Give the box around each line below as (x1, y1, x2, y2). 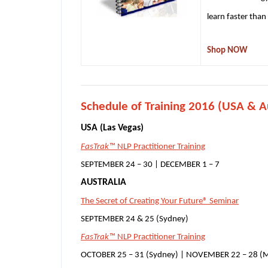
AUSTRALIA (81, 177, 126, 187)
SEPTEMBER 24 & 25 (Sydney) (81, 214, 188, 224)
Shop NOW (207, 45, 248, 55)
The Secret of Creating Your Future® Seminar (81, 196, 239, 206)
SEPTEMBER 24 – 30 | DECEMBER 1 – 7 (81, 160, 220, 169)
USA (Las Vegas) (81, 123, 144, 133)
